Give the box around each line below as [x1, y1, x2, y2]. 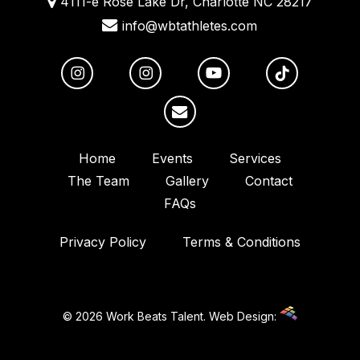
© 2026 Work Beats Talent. [62, 309, 209, 324]
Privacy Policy [59, 234, 146, 251]
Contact [244, 173, 292, 190]
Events [151, 150, 193, 167]
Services [228, 150, 281, 167]
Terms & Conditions [182, 234, 301, 251]
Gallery [165, 173, 209, 190]
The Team [67, 173, 129, 190]
